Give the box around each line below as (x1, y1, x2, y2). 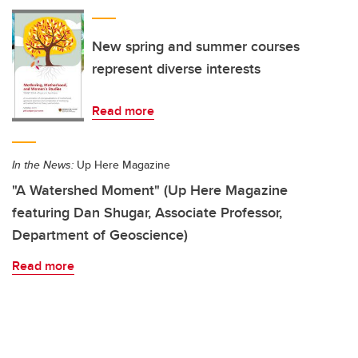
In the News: (12, 157, 74, 173)
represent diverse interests (92, 58, 261, 79)
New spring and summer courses (92, 36, 300, 57)
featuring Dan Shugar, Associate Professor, (12, 202, 282, 223)
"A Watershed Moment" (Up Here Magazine (12, 180, 288, 201)
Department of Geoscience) (12, 225, 188, 245)
